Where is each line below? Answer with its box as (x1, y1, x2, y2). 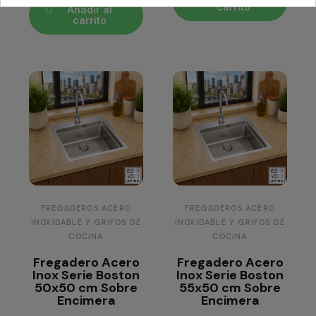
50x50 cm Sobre (35, 279, 138, 297)
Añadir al (66, 4, 112, 17)
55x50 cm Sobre (179, 279, 281, 297)
